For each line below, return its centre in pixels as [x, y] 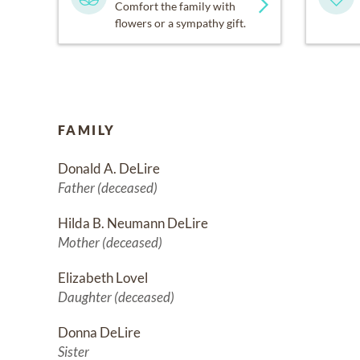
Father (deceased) [108, 187]
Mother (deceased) [110, 242]
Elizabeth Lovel [103, 277]
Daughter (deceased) [116, 297]
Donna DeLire [99, 332]
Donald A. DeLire [109, 168]
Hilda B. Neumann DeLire [133, 223]
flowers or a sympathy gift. [180, 22]
